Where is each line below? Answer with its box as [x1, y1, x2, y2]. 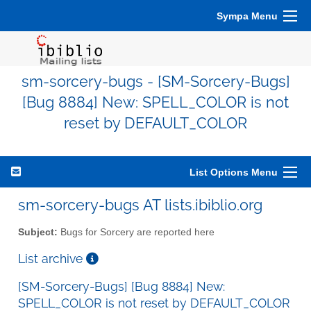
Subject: [18, 226, 58, 237]
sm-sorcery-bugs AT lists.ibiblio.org [18, 196, 262, 214]
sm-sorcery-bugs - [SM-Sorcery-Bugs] [21, 73, 290, 90]
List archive [18, 251, 86, 266]
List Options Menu [190, 167, 278, 178]
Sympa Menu [217, 10, 278, 22]
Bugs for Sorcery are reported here [58, 226, 215, 237]
